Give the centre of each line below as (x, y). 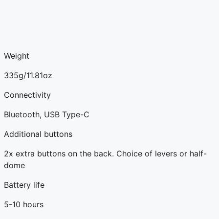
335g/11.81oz (28, 75)
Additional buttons (38, 134)
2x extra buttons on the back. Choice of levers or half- (105, 153)
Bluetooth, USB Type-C (47, 114)
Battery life (24, 185)
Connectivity (27, 95)
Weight (17, 55)
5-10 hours (24, 204)
